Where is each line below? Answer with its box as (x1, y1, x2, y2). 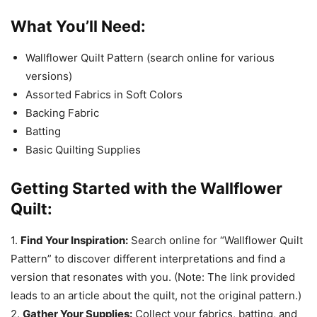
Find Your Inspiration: (21, 234, 128, 248)
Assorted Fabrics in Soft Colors (25, 88, 183, 102)
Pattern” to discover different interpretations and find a (11, 252, 285, 266)
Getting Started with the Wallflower (11, 179, 282, 198)
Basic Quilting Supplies (25, 143, 141, 157)
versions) (25, 69, 72, 83)
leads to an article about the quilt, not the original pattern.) (11, 289, 301, 303)
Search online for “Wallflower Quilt (128, 234, 303, 248)
